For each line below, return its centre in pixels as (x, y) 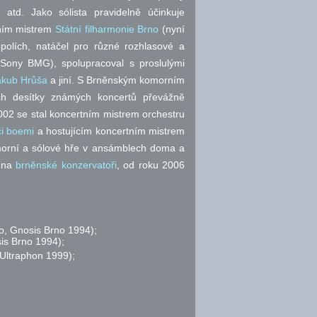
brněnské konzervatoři (66, 165)
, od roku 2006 (150, 165)
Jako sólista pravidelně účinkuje (104, 12)
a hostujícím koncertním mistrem (109, 131)
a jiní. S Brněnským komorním (116, 80)
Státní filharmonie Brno (107, 29)
